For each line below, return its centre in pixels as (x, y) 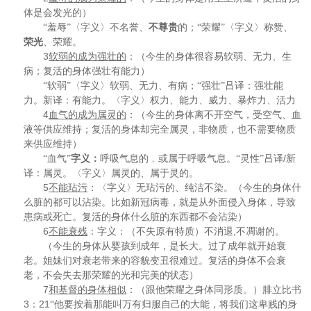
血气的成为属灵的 (87, 115)
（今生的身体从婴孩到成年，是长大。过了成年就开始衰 (165, 246)
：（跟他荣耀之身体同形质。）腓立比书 (214, 290)
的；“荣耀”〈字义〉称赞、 (235, 27)
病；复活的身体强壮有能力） (87, 71)
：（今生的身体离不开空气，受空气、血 (214, 115)
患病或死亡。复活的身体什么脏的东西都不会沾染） (135, 217)
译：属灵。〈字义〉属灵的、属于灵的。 (111, 173)
